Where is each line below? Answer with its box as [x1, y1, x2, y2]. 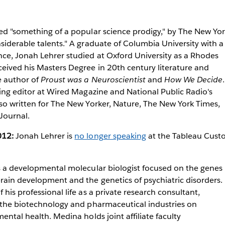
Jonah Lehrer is [14, 130, 75, 141]
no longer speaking [74, 130, 146, 141]
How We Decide [164, 74, 223, 85]
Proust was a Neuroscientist [41, 74, 146, 85]
